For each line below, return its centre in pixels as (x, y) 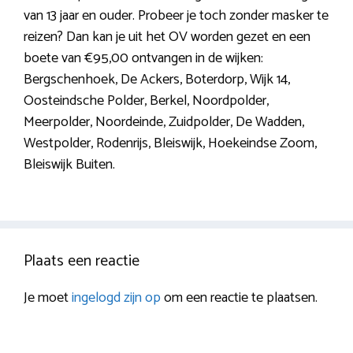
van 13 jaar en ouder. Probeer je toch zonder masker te (176, 15)
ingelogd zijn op (116, 297)
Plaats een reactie (82, 261)
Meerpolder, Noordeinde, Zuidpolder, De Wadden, (164, 122)
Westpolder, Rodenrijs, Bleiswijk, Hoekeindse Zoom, (170, 143)
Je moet (48, 297)
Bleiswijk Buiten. (69, 164)
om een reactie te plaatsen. (239, 297)
